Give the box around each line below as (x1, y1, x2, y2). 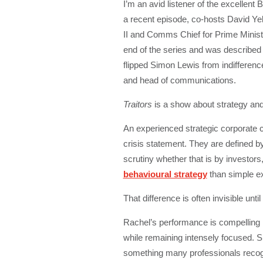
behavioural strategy (123, 169, 207, 179)
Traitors (123, 99, 152, 109)
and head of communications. (123, 75, 236, 85)
